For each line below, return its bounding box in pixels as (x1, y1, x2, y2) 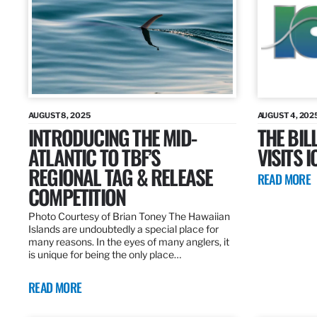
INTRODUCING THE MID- (28, 122, 196, 153)
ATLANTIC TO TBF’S (28, 142, 161, 173)
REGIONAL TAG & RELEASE (28, 161, 213, 192)
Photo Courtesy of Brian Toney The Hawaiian (28, 210, 230, 223)
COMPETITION (28, 181, 126, 212)
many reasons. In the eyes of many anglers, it (28, 236, 229, 248)
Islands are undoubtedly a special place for (28, 223, 219, 236)
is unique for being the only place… (28, 248, 181, 261)
